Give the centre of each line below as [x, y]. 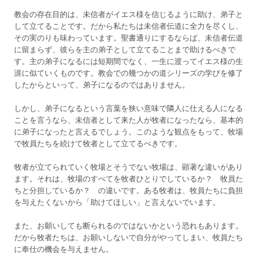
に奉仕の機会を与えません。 [64, 249]
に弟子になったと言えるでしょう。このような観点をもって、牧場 [129, 132]
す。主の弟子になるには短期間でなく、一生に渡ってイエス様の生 [129, 61]
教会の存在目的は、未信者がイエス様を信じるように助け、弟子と [129, 14]
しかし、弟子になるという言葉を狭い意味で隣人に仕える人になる [129, 108]
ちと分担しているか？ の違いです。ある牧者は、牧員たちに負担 [129, 190]
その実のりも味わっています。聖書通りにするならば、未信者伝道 [129, 38]
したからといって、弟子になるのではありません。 [102, 85]
